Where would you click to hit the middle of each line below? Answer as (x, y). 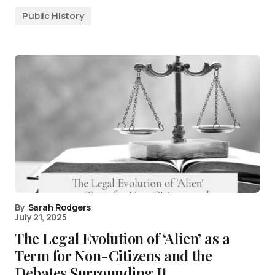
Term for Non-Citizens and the (114, 255)
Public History (53, 16)
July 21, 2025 (41, 217)
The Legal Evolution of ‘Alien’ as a (122, 238)
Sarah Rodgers (59, 207)
